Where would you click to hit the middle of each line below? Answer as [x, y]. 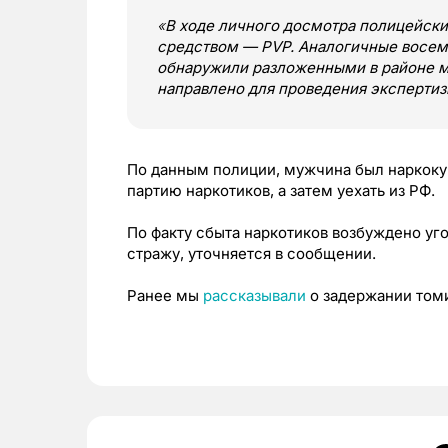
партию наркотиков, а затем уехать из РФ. [281, 190]
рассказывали [254, 295]
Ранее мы [165, 295]
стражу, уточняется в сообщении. [251, 253]
